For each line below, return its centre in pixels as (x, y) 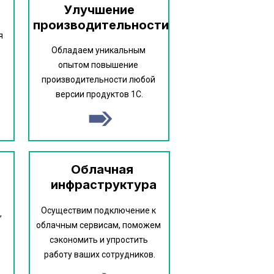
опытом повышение (98, 65)
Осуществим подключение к (98, 210)
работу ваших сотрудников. (99, 254)
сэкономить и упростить (98, 240)
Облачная (102, 169)
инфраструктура (103, 185)
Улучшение (99, 10)
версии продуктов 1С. (99, 94)
